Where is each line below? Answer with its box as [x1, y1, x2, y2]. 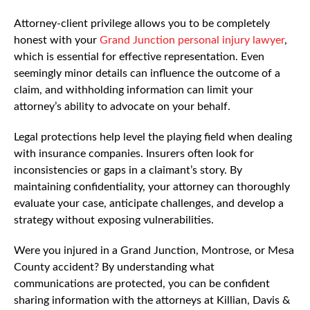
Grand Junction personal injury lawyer [100, 34, 284, 46]
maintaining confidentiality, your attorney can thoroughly [14, 181, 290, 192]
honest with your [14, 34, 100, 46]
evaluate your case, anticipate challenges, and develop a [14, 197, 284, 209]
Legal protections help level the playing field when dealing [14, 131, 292, 143]
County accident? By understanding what [14, 261, 215, 273]
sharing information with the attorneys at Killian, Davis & [14, 294, 290, 306]
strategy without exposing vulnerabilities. [14, 214, 214, 226]
